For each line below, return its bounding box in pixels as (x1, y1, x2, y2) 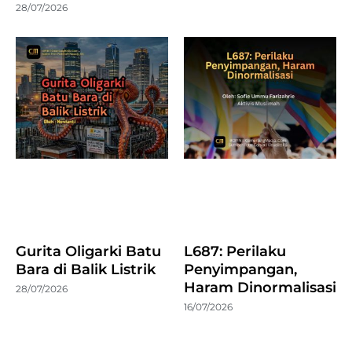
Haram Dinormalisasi (184, 278, 336, 296)
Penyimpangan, (184, 260, 297, 278)
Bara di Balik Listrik (16, 260, 156, 278)
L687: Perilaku (184, 242, 286, 260)
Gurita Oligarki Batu (16, 242, 161, 260)
